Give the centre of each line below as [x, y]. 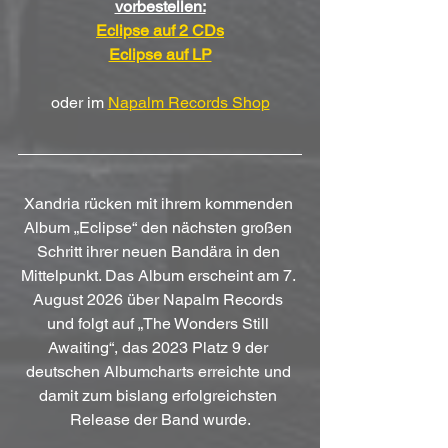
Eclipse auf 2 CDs [160, 31]
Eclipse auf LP [160, 55]
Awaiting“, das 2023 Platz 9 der [160, 348]
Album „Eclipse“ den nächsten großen [160, 228]
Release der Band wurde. [160, 420]
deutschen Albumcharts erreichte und [160, 372]
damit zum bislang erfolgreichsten [160, 396]
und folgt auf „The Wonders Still [160, 324]
